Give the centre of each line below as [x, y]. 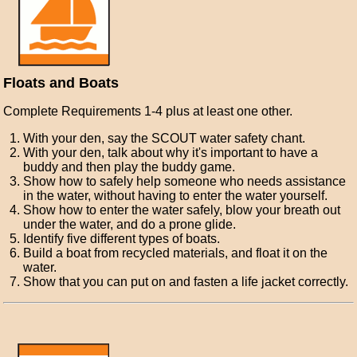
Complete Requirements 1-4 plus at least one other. [148, 111]
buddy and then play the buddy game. [129, 167]
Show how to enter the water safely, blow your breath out [182, 210]
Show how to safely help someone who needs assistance [185, 181]
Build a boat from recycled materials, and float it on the [176, 253]
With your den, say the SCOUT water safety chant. [165, 138]
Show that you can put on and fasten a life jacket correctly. [186, 282]
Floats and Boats [61, 83]
